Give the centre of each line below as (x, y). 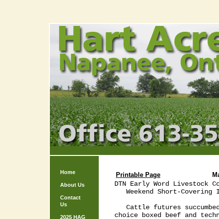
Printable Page (138, 175)
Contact (70, 197)
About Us (72, 185)
